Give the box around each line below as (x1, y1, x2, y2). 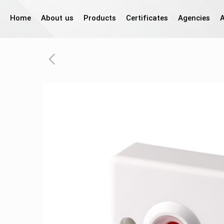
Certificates (126, 13, 168, 24)
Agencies (178, 13, 210, 24)
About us (41, 13, 73, 24)
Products (83, 13, 116, 24)
